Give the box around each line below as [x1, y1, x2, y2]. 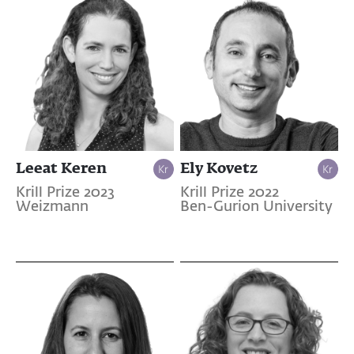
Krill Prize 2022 [179, 185, 279, 200]
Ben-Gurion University [179, 199, 333, 214]
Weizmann [16, 199, 88, 214]
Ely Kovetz [179, 158, 258, 176]
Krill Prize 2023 [16, 185, 115, 200]
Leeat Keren [16, 158, 107, 176]
